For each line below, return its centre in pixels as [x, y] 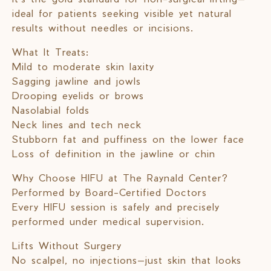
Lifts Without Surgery [67, 246]
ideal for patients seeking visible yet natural [122, 13]
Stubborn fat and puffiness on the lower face [128, 139]
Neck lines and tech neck [77, 125]
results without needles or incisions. [103, 28]
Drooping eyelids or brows [78, 96]
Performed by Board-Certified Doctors [109, 192]
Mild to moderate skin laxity [83, 67]
